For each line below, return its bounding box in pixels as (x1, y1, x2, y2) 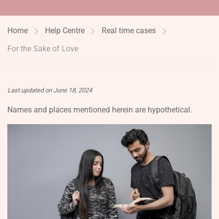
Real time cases (102, 26, 156, 35)
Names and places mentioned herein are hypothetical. (7, 105, 192, 114)
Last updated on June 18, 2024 (7, 87, 92, 94)
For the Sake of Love (7, 44, 78, 53)
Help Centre (45, 26, 85, 35)
